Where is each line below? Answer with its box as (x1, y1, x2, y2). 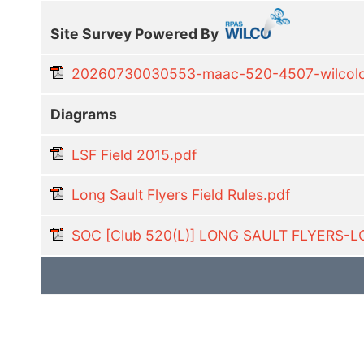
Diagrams (50, 105, 118, 123)
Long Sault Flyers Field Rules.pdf (71, 186, 290, 204)
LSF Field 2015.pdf (71, 145, 197, 163)
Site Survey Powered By (50, 24, 223, 42)
